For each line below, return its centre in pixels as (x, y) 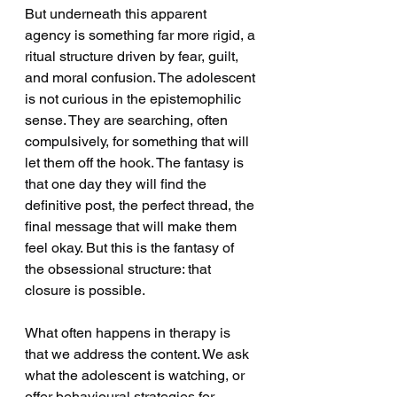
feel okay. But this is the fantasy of (131, 248)
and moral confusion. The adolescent (142, 78)
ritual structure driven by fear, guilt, (133, 56)
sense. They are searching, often (128, 120)
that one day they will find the (117, 184)
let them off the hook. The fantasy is (136, 163)
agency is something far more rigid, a (142, 35)
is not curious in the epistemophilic (135, 99)
